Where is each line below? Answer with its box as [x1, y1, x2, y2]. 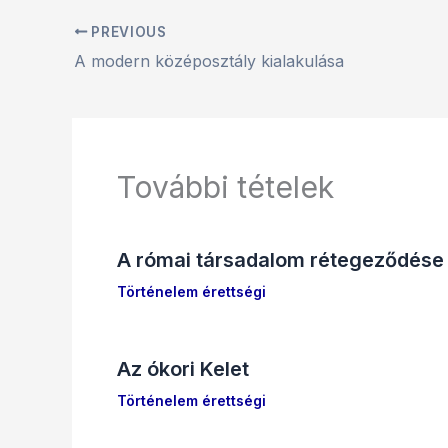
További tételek [117, 168, 334, 205]
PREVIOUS [87, 23, 167, 40]
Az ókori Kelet [117, 356, 249, 381]
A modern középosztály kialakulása [74, 50, 344, 71]
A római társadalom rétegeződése [117, 247, 444, 272]
